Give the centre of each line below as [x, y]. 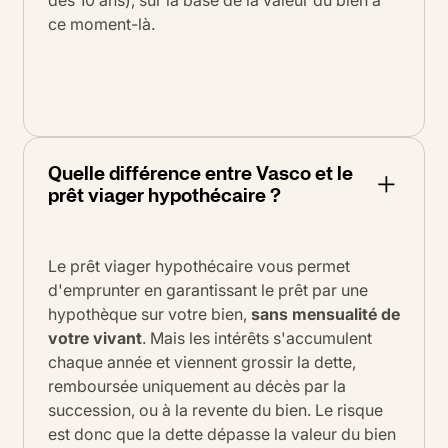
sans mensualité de [325, 313]
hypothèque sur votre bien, [149, 313]
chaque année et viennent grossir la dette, [202, 361]
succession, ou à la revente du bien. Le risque [215, 409]
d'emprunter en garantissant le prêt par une [208, 289]
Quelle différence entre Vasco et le [200, 172]
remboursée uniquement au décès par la [197, 385]
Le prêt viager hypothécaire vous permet [199, 265]
